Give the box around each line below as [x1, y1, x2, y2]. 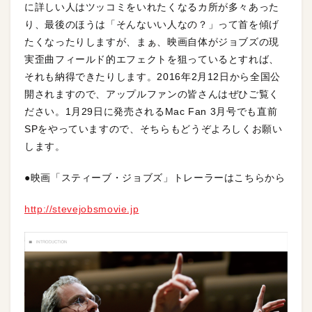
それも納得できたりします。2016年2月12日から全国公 [24, 71, 281, 83]
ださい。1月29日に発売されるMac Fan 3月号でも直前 [24, 106, 278, 118]
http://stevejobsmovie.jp [24, 203, 139, 215]
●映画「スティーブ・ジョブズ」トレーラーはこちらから [24, 172, 286, 184]
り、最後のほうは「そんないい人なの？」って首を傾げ [24, 19, 280, 31]
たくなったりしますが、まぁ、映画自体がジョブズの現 [24, 36, 280, 48]
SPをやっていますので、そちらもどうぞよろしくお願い [24, 123, 283, 135]
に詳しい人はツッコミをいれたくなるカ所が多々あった [24, 1, 280, 13]
